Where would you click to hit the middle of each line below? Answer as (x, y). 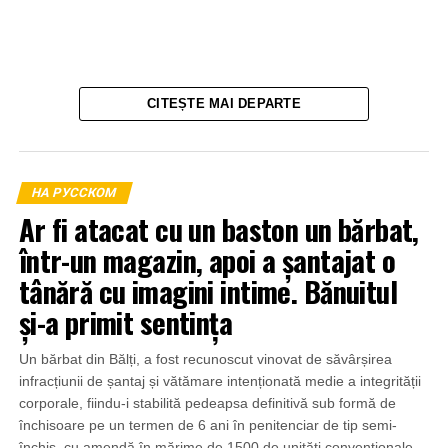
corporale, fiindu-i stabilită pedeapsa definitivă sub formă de (207, 403)
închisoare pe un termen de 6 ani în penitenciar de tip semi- (207, 425)
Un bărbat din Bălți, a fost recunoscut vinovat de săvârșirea (205, 359)
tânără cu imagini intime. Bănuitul (208, 291)
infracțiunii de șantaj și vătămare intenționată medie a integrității (219, 381)
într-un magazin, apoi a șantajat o (207, 260)
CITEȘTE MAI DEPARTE (224, 104)
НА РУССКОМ (74, 193)
